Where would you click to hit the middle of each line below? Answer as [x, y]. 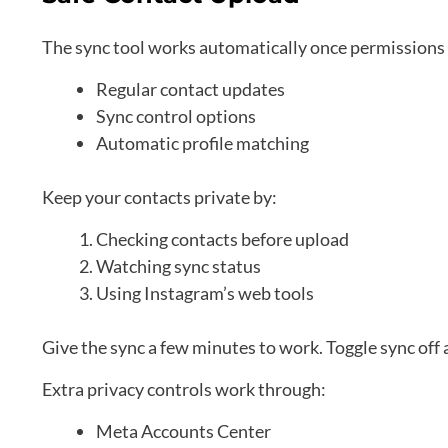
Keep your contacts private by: [159, 197]
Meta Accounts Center [183, 431]
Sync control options [176, 116]
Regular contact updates [190, 89]
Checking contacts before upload [222, 239]
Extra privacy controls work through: [184, 389]
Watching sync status [178, 266]
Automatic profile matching [202, 143]
